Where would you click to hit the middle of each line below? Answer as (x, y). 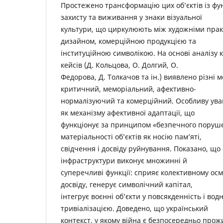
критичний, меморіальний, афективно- (128, 89)
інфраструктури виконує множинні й (124, 161)
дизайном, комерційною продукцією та (128, 41)
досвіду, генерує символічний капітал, (127, 185)
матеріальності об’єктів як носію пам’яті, (131, 137)
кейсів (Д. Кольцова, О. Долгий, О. (119, 65)
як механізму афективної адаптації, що (128, 113)
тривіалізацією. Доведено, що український (134, 209)
